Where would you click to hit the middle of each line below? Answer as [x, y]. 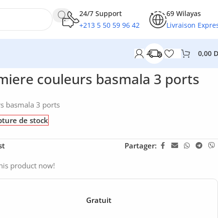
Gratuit [99, 200]
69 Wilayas [184, 13]
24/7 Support [100, 13]
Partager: [141, 145]
